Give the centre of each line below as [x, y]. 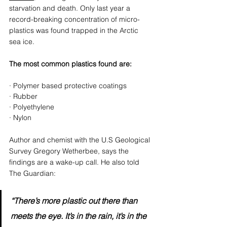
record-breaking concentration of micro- [74, 19]
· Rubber [23, 96]
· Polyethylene [32, 107]
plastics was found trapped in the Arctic [75, 30]
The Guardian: [32, 173]
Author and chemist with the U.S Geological [81, 140]
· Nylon [20, 117]
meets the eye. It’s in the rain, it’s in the [80, 216]
